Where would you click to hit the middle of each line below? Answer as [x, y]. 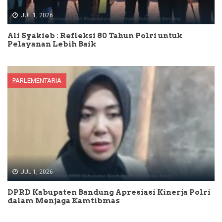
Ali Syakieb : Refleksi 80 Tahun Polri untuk [95, 35]
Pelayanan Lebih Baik [52, 44]
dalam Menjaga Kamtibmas [64, 201]
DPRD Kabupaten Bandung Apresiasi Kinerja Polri [109, 193]
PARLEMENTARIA [37, 80]
